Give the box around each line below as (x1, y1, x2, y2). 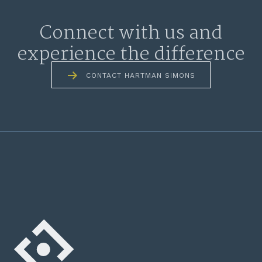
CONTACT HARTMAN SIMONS (86, 71, 195, 80)
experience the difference (17, 40, 245, 70)
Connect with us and (40, 19, 222, 49)
